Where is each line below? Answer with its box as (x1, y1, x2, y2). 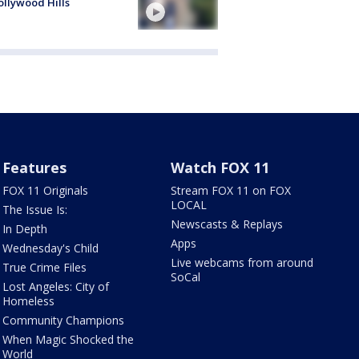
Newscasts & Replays (171, 216, 284, 232)
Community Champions (2, 313, 124, 329)
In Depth (2, 221, 47, 237)
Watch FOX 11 (171, 158, 270, 178)
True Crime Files (2, 260, 87, 276)
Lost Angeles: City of (2, 279, 109, 295)
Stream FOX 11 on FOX (171, 183, 292, 199)
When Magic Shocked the (2, 332, 134, 348)
